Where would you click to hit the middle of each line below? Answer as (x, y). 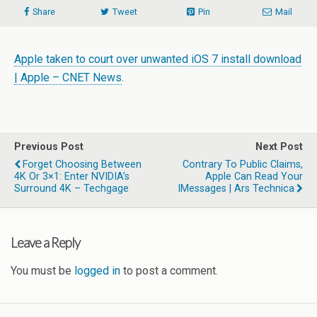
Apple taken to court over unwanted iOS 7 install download (158, 59)
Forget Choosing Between (82, 164)
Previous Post (49, 146)
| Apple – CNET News (68, 77)
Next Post (279, 146)
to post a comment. (169, 271)
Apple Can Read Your (254, 176)
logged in (97, 271)
